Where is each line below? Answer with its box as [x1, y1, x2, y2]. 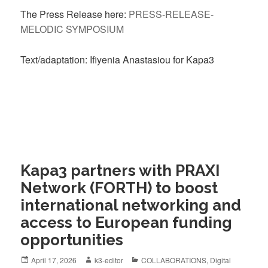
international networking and [20, 196, 242, 214]
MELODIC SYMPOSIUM [20, 22, 124, 36]
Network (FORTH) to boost [20, 178, 218, 197]
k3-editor [95, 254, 124, 265]
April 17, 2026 [31, 254, 77, 265]
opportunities [20, 230, 124, 249]
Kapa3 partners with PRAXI [20, 161, 220, 179]
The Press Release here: [20, 7, 129, 22]
